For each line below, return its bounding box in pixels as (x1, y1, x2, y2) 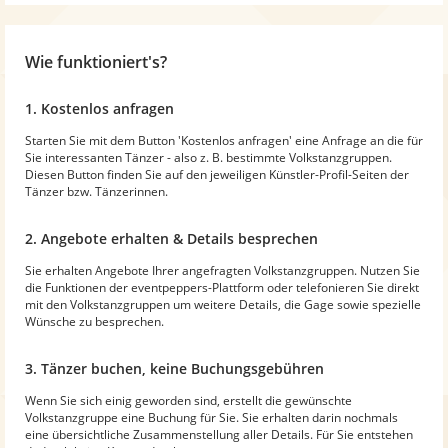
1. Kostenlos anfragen (25, 98, 174, 118)
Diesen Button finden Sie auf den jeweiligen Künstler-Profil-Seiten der (25, 165, 409, 183)
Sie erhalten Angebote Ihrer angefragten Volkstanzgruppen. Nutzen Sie (25, 261, 420, 279)
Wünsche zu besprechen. (25, 312, 164, 330)
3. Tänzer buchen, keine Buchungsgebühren (25, 358, 324, 378)
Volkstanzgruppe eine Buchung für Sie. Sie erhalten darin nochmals (25, 408, 398, 426)
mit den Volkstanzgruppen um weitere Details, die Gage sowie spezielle (25, 295, 421, 313)
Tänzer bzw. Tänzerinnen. (25, 182, 168, 200)
